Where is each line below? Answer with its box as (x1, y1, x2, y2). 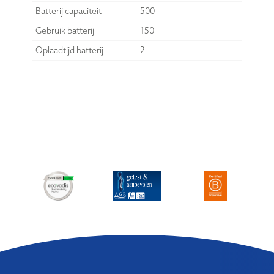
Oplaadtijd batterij (35, 45, 103, 56)
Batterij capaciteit (35, 6, 102, 17)
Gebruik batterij (35, 25, 94, 37)
